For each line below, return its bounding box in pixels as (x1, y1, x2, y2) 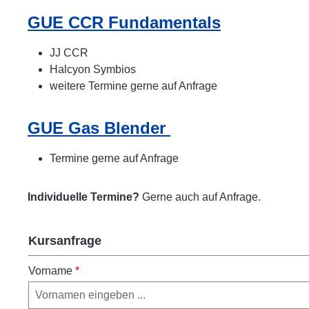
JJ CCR (50, 47, 88, 59)
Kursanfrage (28, 234, 101, 248)
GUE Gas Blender (28, 119, 170, 137)
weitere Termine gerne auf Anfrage (50, 80, 217, 92)
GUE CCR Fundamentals (28, 13, 221, 32)
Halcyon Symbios (50, 63, 136, 75)
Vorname (28, 265, 75, 277)
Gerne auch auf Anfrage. (142, 191, 261, 203)
